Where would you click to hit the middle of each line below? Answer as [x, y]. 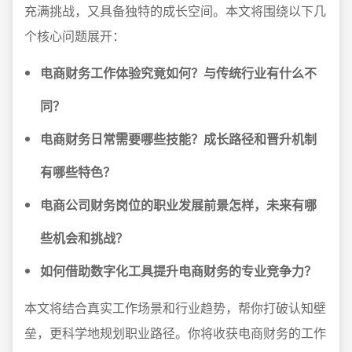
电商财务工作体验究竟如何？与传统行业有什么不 [178, 73]
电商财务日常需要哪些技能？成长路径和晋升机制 [178, 139]
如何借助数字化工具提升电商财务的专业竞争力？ [178, 271]
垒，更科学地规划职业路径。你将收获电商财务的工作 [175, 333]
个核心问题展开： [75, 36]
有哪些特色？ [78, 172]
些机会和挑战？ [84, 238]
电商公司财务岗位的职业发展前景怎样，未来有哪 [178, 205]
